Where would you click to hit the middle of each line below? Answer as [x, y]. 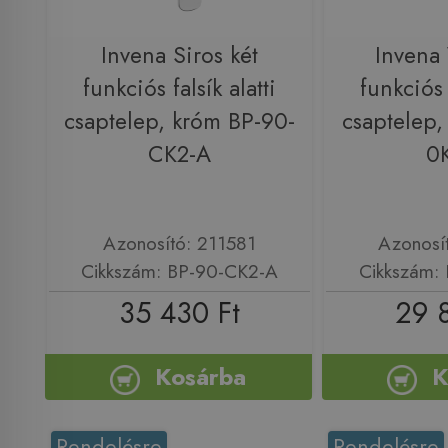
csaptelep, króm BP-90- [179, 122]
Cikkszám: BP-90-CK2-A [179, 271]
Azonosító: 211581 [179, 243]
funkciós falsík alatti [179, 89]
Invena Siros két [179, 56]
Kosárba [201, 377]
